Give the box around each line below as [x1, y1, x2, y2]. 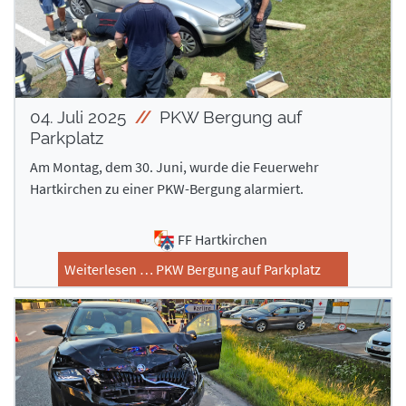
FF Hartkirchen [177, 230, 267, 249]
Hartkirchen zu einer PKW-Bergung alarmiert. [30, 179, 304, 198]
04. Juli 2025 [30, 107, 130, 128]
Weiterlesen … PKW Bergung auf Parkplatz [64, 260, 321, 279]
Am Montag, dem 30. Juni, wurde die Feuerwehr [30, 158, 319, 177]
